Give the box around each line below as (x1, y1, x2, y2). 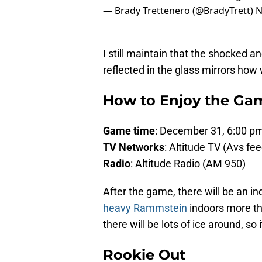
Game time (103, 125, 155, 137)
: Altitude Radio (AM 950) (130, 157, 246, 170)
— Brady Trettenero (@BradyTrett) (103, 4, 256, 18)
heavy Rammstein (103, 202, 187, 215)
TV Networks (103, 141, 164, 154)
